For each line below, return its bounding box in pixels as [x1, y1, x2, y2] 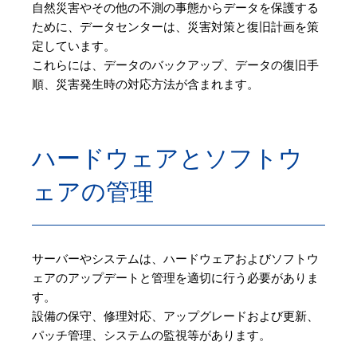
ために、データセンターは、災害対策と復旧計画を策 [32, 20, 319, 35]
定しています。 [32, 39, 116, 54]
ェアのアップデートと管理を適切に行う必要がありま [32, 271, 319, 286]
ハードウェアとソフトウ [32, 145, 303, 172]
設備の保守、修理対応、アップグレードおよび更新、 [32, 309, 319, 324]
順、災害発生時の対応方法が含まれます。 [32, 77, 259, 92]
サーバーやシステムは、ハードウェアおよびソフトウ [32, 252, 319, 267]
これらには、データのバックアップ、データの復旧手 [32, 58, 319, 73]
